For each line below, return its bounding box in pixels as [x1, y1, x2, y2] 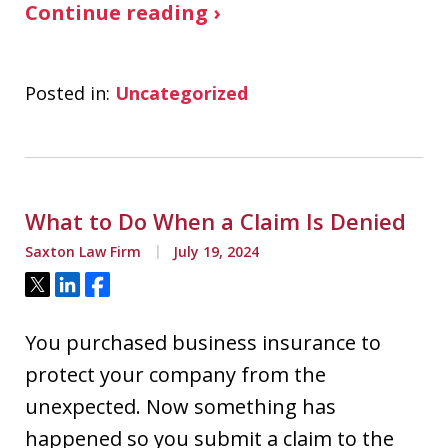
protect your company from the [25, 361, 326, 388]
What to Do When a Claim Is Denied [25, 206, 406, 236]
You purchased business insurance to [25, 329, 381, 356]
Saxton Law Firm [25, 242, 141, 261]
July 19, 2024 [169, 242, 259, 261]
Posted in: [25, 81, 110, 105]
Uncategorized [115, 81, 248, 105]
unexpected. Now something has [25, 393, 336, 420]
